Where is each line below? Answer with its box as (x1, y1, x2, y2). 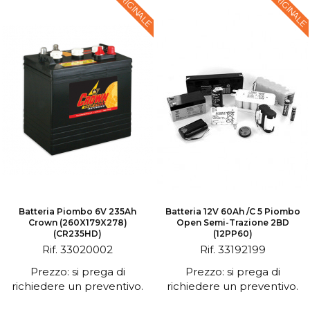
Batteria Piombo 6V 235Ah (19, 206, 136, 217)
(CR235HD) (53, 228, 102, 239)
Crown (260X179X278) (28, 217, 127, 228)
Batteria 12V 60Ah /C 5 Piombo (165, 206, 300, 217)
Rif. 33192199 (199, 243, 266, 256)
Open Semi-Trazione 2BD (176, 217, 289, 228)
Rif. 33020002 (42, 243, 113, 256)
